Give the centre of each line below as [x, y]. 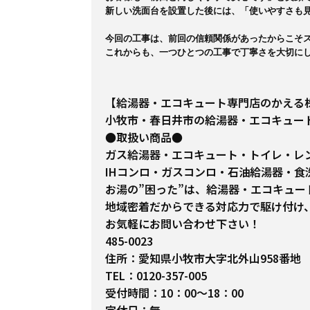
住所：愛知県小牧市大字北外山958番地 [203, 258]
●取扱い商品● [144, 137]
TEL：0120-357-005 [156, 275]
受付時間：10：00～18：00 [174, 292]
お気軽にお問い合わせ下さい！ [183, 223]
